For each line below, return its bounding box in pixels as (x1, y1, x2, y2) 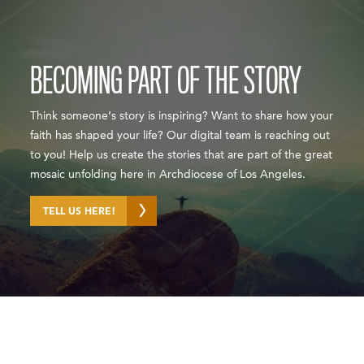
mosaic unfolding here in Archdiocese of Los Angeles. (30, 169, 306, 180)
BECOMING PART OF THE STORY (30, 61, 302, 102)
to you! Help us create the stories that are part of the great (30, 149, 333, 161)
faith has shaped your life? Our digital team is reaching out (30, 130, 331, 141)
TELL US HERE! (43, 207, 116, 217)
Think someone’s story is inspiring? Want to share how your (30, 110, 334, 122)
